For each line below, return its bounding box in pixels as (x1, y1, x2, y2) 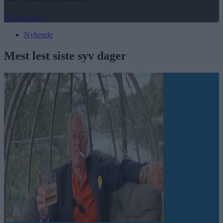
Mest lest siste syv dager (4, 49, 126, 63)
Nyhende (24, 30, 53, 39)
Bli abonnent (4, 13, 44, 22)
